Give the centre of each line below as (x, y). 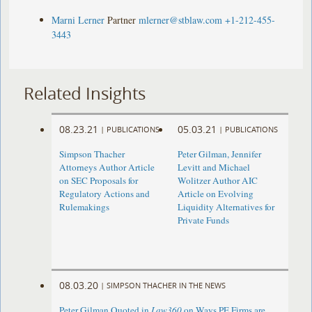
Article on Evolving (215, 194)
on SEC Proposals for (99, 181)
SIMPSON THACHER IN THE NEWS (166, 285)
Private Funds (203, 220)
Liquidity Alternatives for (226, 207)
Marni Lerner (78, 19)
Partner (122, 19)
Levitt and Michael (213, 167)
